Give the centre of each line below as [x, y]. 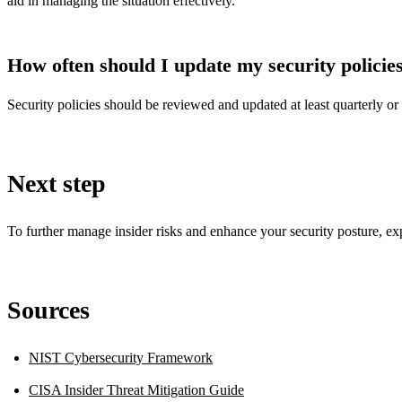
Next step [57, 184]
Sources [48, 310]
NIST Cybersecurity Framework [121, 358]
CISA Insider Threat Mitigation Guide [136, 390]
